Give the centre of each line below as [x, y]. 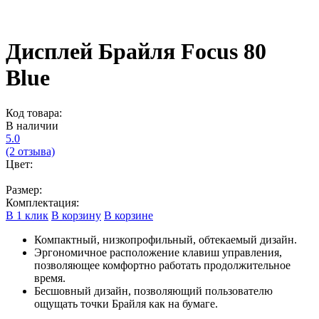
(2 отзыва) [30, 151]
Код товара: [34, 113]
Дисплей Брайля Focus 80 [136, 52]
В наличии [32, 125]
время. [50, 278]
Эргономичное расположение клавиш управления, [158, 252]
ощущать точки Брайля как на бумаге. [126, 303]
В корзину [76, 215]
